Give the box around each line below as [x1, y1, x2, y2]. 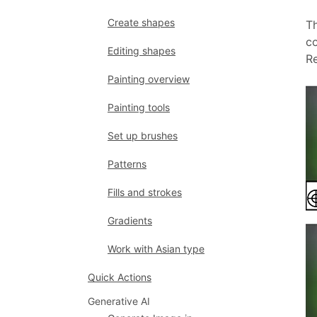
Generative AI [88, 295, 150, 307]
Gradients [108, 214, 152, 226]
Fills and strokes [108, 186, 182, 198]
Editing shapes [108, 45, 175, 57]
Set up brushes [108, 129, 178, 142]
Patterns [108, 158, 146, 170]
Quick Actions [88, 271, 151, 283]
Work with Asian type [108, 243, 204, 255]
